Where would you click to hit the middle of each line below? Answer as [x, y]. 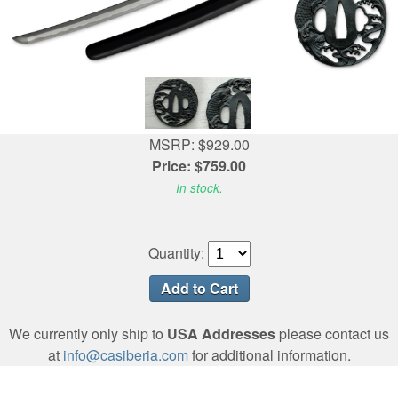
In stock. [199, 187]
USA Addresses [221, 333]
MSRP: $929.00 [199, 144]
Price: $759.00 [199, 165]
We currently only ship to [88, 333]
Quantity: [176, 252]
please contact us [332, 333]
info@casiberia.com [125, 354]
